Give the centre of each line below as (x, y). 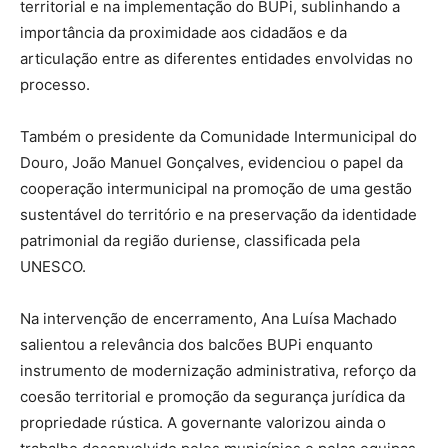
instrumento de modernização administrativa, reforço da (218, 371)
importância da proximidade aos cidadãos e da (183, 33)
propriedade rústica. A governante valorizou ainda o (203, 423)
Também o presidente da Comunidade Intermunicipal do (218, 137)
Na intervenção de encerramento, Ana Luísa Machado (208, 319)
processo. (55, 85)
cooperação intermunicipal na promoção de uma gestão (216, 189)
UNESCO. (53, 267)
